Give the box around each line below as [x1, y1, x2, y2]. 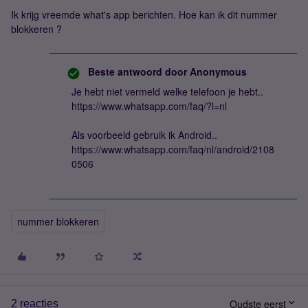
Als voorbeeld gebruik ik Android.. [71, 128, 217, 142]
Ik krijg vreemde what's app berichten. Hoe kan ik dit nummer [11, 8, 277, 21]
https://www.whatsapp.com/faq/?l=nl [71, 99, 227, 113]
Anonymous [187, 65, 247, 78]
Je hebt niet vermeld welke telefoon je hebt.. [71, 85, 263, 98]
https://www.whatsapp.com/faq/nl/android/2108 [71, 142, 274, 156]
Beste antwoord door [88, 65, 187, 78]
